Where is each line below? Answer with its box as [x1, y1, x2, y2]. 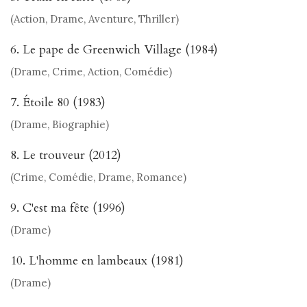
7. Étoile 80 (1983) [10, 94, 106, 112]
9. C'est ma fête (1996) [10, 199, 125, 217]
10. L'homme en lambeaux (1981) [10, 252, 184, 270]
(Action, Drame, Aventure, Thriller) [10, 12, 179, 26]
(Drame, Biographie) [10, 118, 109, 132]
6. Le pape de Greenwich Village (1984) [10, 41, 218, 59]
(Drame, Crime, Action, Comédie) [10, 65, 172, 79]
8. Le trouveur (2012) [10, 147, 121, 164]
